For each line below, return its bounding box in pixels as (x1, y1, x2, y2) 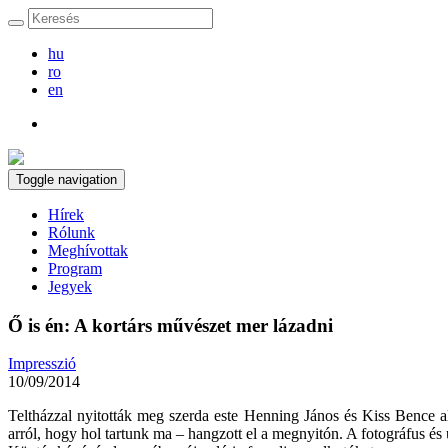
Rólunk (48, 224, 95, 241)
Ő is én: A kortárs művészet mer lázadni (8, 314, 333, 336)
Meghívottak (48, 242, 128, 259)
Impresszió (8, 355, 76, 373)
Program (48, 260, 102, 277)
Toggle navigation (16, 172, 117, 187)
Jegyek (48, 278, 92, 295)
